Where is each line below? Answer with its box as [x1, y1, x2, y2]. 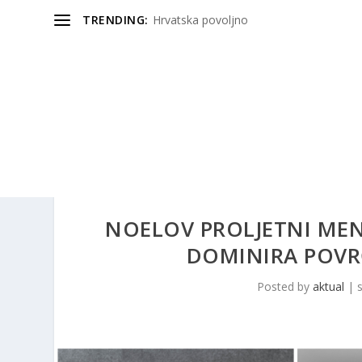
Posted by [257, 279, 314, 295]
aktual [313, 279, 345, 295]
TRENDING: [82, 12, 149, 27]
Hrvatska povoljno [152, 12, 248, 27]
